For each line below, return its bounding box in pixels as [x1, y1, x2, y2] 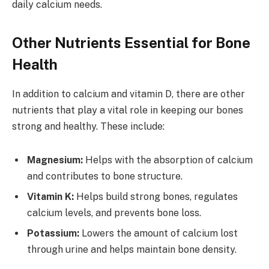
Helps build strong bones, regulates [74, 190, 238, 202]
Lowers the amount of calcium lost [79, 227, 238, 239]
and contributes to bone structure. [27, 170, 183, 182]
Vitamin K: [27, 190, 74, 202]
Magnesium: [27, 154, 83, 166]
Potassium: [27, 227, 79, 239]
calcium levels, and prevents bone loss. [27, 207, 201, 219]
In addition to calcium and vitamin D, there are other [12, 88, 245, 100]
